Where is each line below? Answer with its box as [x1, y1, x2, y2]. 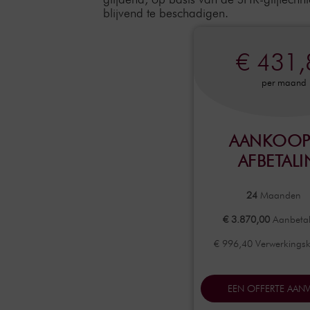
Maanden [257, 189, 301, 201]
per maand [262, 77, 307, 88]
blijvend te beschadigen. [103, 6, 229, 20]
